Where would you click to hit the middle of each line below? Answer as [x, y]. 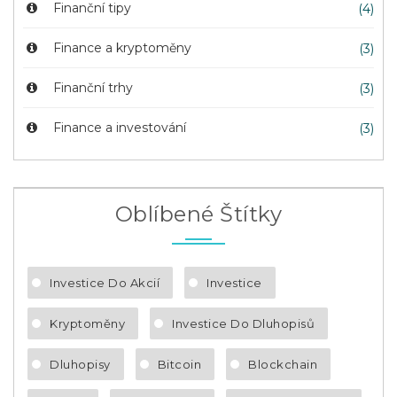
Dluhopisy [80, 364]
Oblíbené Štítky [198, 214]
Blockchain [283, 364]
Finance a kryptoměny [121, 47]
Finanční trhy [91, 87]
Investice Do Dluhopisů [243, 323]
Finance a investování [118, 127]
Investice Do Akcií [105, 282]
